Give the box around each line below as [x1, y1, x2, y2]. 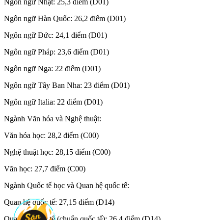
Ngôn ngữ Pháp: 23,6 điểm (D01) [4, 47, 109, 56]
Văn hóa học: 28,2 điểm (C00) [4, 131, 99, 139]
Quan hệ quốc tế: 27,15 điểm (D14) [4, 197, 114, 206]
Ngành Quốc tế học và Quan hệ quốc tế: [4, 181, 129, 190]
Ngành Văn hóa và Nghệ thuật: [4, 114, 101, 123]
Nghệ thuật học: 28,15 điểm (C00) [4, 147, 110, 156]
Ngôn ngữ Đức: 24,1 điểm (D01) [4, 30, 107, 39]
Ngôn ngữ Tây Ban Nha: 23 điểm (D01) [4, 81, 130, 89]
